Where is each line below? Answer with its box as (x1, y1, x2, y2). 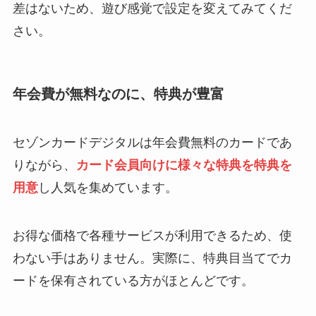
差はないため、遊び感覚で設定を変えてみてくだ (12, 1, 292, 16)
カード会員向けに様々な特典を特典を (75, 157, 292, 172)
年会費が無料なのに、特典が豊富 (12, 85, 224, 102)
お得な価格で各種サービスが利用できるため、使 (12, 228, 292, 243)
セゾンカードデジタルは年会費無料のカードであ (12, 135, 292, 150)
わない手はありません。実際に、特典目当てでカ (12, 250, 292, 265)
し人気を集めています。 (37, 180, 178, 195)
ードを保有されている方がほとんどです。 (12, 273, 254, 288)
